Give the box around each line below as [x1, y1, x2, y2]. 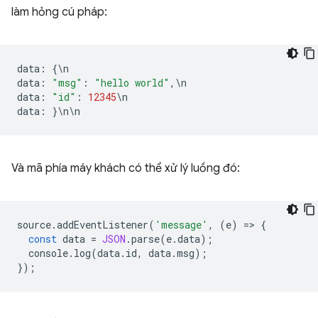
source [17, 218, 51, 231]
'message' [155, 218, 208, 231]
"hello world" [94, 76, 170, 89]
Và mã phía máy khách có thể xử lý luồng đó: [11, 161, 240, 175]
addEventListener [57, 218, 148, 231]
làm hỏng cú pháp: [11, 5, 107, 19]
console [28, 246, 68, 260]
